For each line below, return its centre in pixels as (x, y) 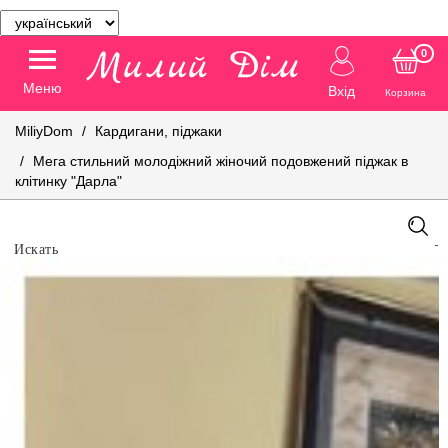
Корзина (406, 92)
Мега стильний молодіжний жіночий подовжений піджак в (220, 161)
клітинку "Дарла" (68, 181)
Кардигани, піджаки (158, 131)
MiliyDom (44, 131)
